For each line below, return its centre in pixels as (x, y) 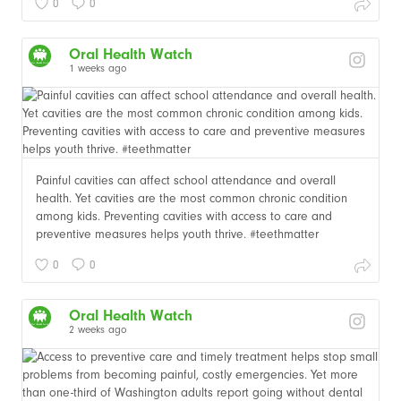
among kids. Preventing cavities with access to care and (184, 216)
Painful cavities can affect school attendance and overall (186, 180)
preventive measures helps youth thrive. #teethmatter (177, 234)
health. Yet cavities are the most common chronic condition (192, 198)
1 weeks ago (98, 68)
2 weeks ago (98, 329)
